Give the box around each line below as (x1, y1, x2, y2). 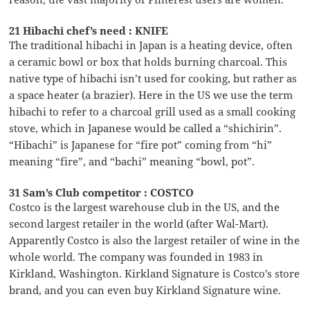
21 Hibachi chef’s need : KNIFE (9, 23, 169, 37)
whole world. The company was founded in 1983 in (9, 249, 264, 264)
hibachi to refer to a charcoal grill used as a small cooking (9, 104, 296, 118)
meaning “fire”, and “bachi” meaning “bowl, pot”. (9, 154, 255, 168)
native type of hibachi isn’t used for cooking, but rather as (9, 71, 298, 85)
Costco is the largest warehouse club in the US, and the (9, 199, 280, 214)
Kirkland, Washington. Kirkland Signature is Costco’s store (9, 266, 300, 280)
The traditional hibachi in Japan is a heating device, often (9, 37, 293, 52)
